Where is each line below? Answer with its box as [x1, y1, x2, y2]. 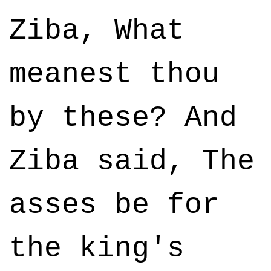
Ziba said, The [9, 145, 255, 178]
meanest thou [9, 58, 220, 91]
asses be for [9, 189, 220, 221]
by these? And [9, 102, 237, 134]
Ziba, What [9, 15, 184, 47]
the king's [9, 232, 184, 265]
